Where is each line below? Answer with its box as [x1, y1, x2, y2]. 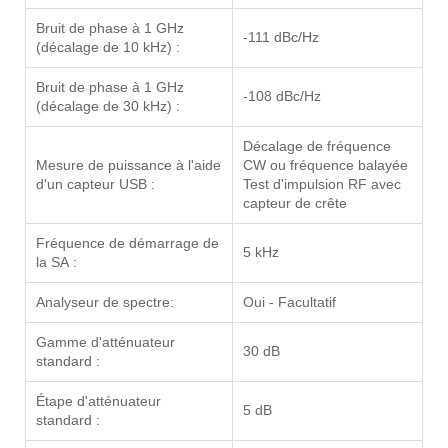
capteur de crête [243, 195, 347, 212]
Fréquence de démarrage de [36, 235, 219, 252]
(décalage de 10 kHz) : [36, 39, 180, 56]
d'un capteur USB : [36, 176, 155, 193]
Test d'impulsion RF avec [243, 176, 401, 193]
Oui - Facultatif [243, 294, 336, 311]
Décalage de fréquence [243, 138, 391, 155]
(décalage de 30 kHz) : [36, 98, 180, 115]
